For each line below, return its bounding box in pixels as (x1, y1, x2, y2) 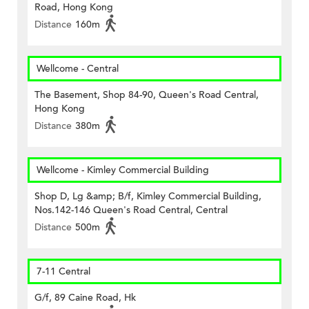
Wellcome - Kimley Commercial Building (37, 163, 209, 177)
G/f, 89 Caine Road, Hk (34, 291, 136, 305)
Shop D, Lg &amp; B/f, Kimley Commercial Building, (34, 190, 261, 203)
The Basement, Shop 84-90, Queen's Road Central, (34, 88, 259, 102)
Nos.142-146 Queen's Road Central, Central (34, 203, 228, 217)
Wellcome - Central (37, 62, 119, 76)
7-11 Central (37, 265, 90, 279)
